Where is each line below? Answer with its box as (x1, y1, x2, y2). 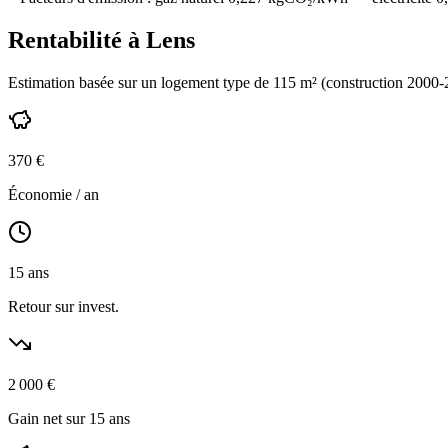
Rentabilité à (8, 27, 146, 54)
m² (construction (296, 74, 407, 92)
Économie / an (8, 186, 99, 204)
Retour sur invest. (8, 298, 119, 316)
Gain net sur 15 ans (8, 410, 130, 428)
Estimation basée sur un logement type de (8, 74, 273, 92)
